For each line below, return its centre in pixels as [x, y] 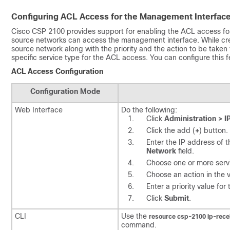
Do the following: [149, 110]
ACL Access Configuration [57, 71]
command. [139, 225]
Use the [135, 216]
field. [185, 151]
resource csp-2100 [178, 216]
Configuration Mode [65, 91]
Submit [177, 198]
